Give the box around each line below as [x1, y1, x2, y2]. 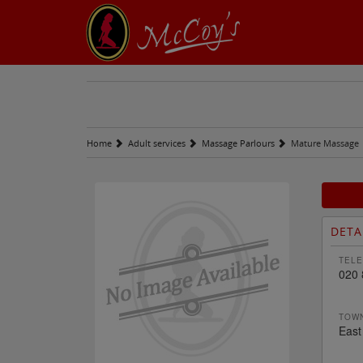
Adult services [128, 137, 188, 149]
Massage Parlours [202, 137, 277, 149]
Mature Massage [291, 137, 359, 149]
